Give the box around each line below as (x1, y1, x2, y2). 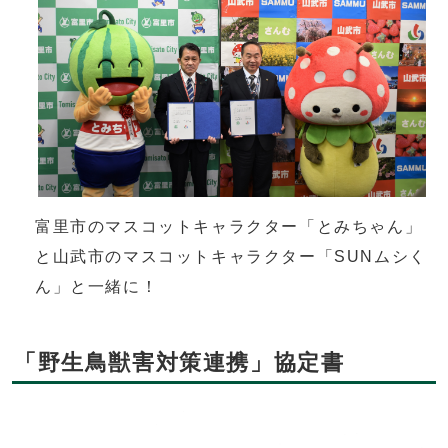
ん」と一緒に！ (35, 278, 159, 296)
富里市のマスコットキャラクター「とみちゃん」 (35, 218, 423, 236)
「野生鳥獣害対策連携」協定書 (14, 350, 345, 376)
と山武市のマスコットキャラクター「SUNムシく (35, 248, 427, 266)
